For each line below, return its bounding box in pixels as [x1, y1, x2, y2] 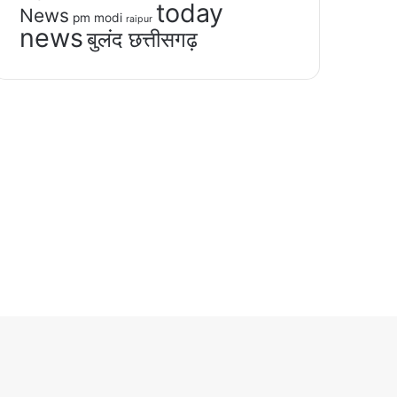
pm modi [72, 10, 122, 25]
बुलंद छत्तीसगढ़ [86, 25, 198, 52]
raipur [125, 12, 152, 25]
